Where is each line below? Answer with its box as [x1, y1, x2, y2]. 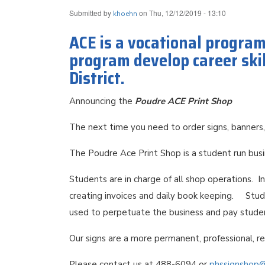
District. [69, 65, 125, 92]
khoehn [113, 9, 137, 19]
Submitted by [69, 8, 113, 18]
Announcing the [69, 95, 135, 108]
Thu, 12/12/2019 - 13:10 [149, 8, 226, 18]
